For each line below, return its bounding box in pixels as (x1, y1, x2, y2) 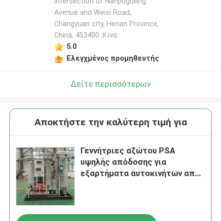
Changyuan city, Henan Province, (54, 20, 159, 28)
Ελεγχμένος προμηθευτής (66, 54, 159, 62)
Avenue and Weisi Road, (54, 8, 131, 17)
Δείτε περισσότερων (70, 78, 151, 89)
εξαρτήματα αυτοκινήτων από (80, 168, 200, 179)
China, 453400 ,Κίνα (54, 31, 117, 39)
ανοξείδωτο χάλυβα (80, 180, 159, 190)
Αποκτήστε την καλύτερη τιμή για (34, 116, 187, 128)
